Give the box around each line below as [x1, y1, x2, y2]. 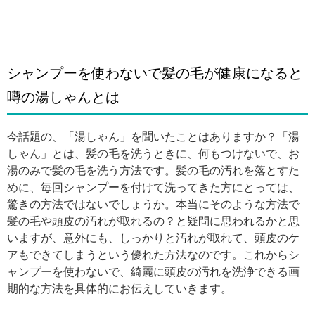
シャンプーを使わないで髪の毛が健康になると [7, 65, 302, 81]
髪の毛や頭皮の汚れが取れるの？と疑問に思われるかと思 [7, 215, 300, 227]
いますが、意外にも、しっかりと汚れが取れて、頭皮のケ [7, 232, 300, 244]
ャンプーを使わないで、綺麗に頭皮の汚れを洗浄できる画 [7, 266, 300, 278]
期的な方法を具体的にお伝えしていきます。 [7, 283, 232, 295]
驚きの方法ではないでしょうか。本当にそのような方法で [7, 198, 300, 210]
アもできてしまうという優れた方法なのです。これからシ [7, 249, 300, 261]
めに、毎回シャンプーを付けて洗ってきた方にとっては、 [7, 181, 300, 193]
